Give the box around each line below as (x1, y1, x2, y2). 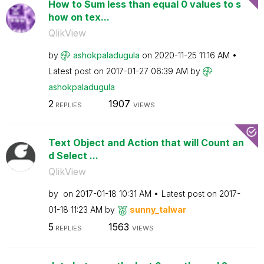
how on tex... (48, 11, 110, 23)
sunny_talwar (129, 204, 186, 214)
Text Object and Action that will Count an (48, 137, 244, 148)
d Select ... (48, 150, 98, 161)
